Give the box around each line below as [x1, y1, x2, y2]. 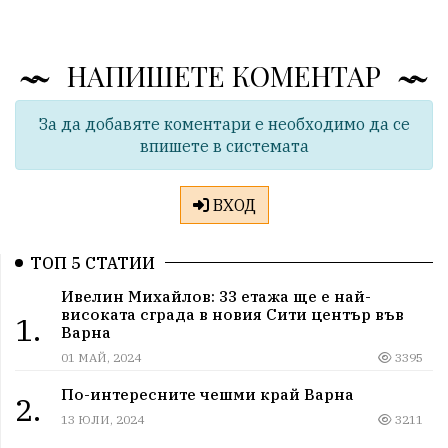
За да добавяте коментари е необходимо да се [38, 113, 410, 134]
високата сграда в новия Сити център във [60, 304, 404, 325]
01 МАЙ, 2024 [60, 350, 141, 366]
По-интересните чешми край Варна [60, 384, 354, 405]
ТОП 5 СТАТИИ [30, 252, 155, 273]
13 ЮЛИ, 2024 [60, 412, 144, 428]
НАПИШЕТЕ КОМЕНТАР [60, 56, 388, 94]
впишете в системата [139, 135, 309, 156]
